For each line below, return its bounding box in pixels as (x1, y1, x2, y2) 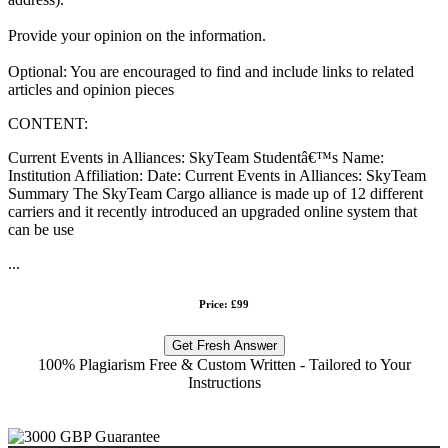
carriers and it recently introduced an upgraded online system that (8, 202, 417, 220)
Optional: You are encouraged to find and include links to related (8, 62, 414, 80)
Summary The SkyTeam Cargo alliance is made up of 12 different (8, 184, 423, 202)
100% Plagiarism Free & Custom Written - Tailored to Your (37, 355, 411, 373)
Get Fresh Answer (171, 337, 277, 353)
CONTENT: (8, 114, 88, 132)
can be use (8, 220, 74, 238)
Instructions (187, 373, 261, 391)
